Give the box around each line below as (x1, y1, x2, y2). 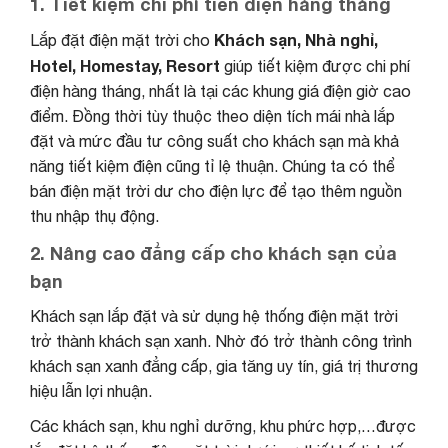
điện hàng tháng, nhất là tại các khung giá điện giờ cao (30, 81, 411, 100)
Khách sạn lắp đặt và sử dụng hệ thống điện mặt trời (30, 306, 398, 325)
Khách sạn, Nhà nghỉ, (214, 29, 378, 49)
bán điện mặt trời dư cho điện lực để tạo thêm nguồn (30, 181, 402, 200)
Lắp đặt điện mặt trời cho (30, 30, 214, 49)
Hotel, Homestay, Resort (30, 55, 220, 75)
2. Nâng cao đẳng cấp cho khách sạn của (30, 241, 397, 264)
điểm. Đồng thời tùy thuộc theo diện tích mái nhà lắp (30, 106, 395, 125)
